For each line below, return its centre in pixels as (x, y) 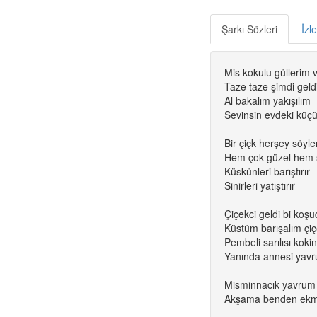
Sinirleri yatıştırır (260, 185)
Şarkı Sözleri (249, 29)
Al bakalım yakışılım (267, 100)
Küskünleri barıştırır (267, 171)
